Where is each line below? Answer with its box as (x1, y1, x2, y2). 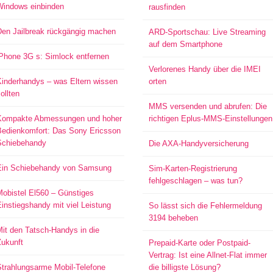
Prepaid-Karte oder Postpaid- (148, 238, 250, 247)
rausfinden (148, 2, 185, 12)
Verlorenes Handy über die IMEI (148, 65, 261, 74)
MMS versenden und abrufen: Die (148, 102, 267, 111)
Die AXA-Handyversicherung (148, 139, 249, 148)
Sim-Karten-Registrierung (148, 164, 237, 173)
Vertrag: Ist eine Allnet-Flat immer (148, 250, 267, 260)
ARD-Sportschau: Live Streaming (148, 27, 266, 37)
